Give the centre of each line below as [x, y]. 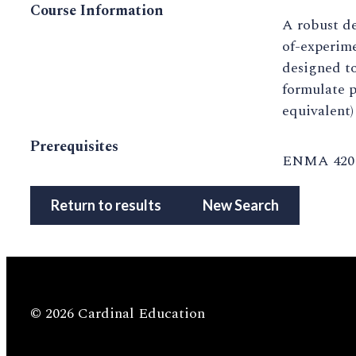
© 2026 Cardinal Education [118, 314]
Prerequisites [74, 147]
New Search [241, 205]
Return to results [106, 205]
